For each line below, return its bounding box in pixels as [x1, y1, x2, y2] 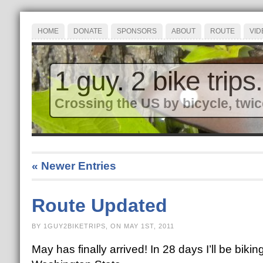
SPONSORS [116, 27, 157, 35]
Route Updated [31, 195, 167, 216]
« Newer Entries [31, 160, 116, 172]
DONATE [73, 27, 102, 35]
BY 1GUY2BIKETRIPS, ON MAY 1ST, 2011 [31, 222, 174, 230]
